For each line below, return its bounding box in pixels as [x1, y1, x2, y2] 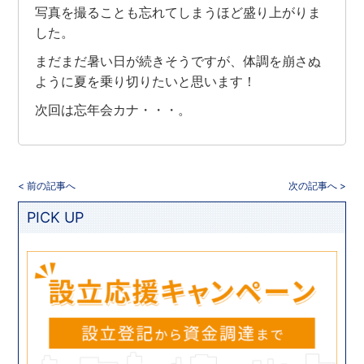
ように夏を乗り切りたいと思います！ [35, 73, 257, 90]
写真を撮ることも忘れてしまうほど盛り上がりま [35, 4, 322, 21]
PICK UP [27, 209, 84, 227]
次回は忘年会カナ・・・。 [35, 102, 192, 119]
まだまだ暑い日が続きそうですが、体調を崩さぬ [35, 53, 322, 70]
